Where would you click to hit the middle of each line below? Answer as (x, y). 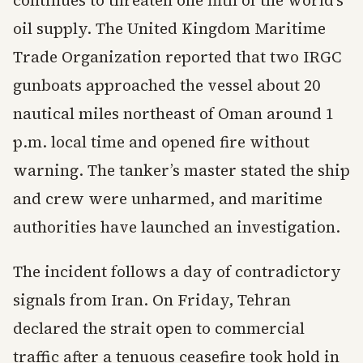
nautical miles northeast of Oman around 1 (173, 113)
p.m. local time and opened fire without (161, 142)
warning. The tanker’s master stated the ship (181, 170)
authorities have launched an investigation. (177, 227)
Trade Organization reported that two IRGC (177, 57)
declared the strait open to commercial (159, 328)
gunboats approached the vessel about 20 (167, 85)
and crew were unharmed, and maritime (168, 199)
